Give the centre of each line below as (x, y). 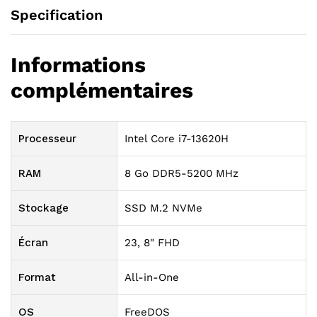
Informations (78, 65)
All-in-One (152, 278)
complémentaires (102, 91)
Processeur (47, 139)
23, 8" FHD (152, 243)
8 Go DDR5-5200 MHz (181, 174)
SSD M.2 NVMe (163, 208)
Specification (57, 15)
